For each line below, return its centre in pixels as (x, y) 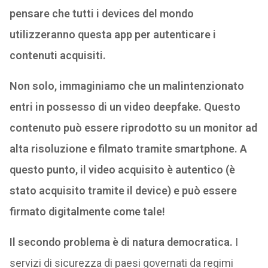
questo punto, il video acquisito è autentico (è (122, 170)
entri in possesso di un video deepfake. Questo (125, 107)
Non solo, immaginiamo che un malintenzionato (127, 86)
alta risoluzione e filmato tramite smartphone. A (128, 149)
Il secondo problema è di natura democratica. (121, 242)
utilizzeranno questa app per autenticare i (112, 35)
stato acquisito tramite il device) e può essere (123, 191)
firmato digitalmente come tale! (87, 212)
